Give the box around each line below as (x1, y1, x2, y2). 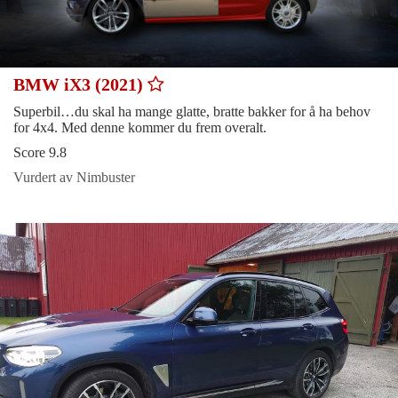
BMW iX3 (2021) (13, 74, 147, 94)
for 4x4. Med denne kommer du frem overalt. (13, 119, 267, 135)
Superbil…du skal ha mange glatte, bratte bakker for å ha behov (13, 103, 370, 119)
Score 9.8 (13, 144, 67, 160)
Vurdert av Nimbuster (13, 169, 135, 185)
